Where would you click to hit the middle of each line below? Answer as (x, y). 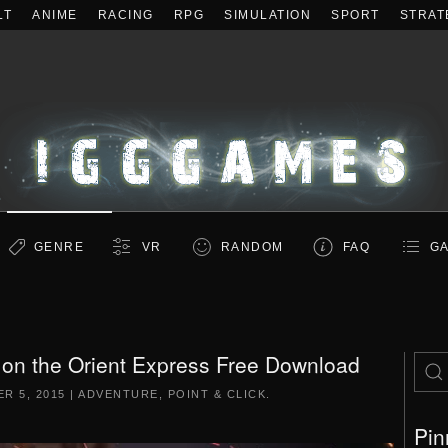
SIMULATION (267, 15)
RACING (125, 15)
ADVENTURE (118, 394)
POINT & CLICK (216, 394)
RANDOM (252, 247)
